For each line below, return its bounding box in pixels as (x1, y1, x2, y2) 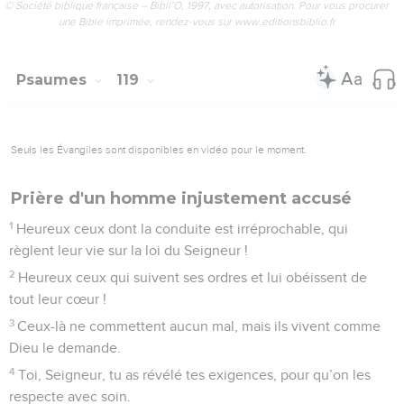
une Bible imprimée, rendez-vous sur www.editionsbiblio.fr (58, 14, 335, 28)
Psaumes (16, 70, 91, 88)
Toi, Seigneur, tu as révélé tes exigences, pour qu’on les (18, 367, 372, 382)
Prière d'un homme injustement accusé (11, 188, 352, 208)
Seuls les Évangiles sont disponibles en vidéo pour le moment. (11, 142, 307, 156)
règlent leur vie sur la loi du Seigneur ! (9, 243, 248, 258)
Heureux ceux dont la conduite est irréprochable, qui (16, 221, 349, 236)
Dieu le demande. (9, 340, 121, 355)
